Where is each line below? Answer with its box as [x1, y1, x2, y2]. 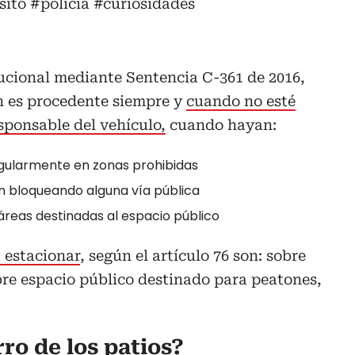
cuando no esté [186, 92, 296, 109]
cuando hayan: [166, 116, 277, 133]
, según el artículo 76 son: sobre [80, 246, 306, 264]
